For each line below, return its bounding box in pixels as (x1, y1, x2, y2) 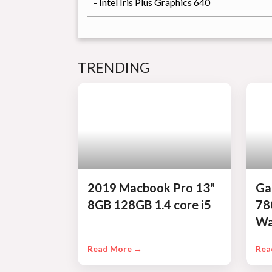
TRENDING (77, 59, 151, 76)
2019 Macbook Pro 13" (87, 180, 215, 195)
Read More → (87, 243, 142, 254)
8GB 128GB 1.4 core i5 (87, 197, 211, 212)
